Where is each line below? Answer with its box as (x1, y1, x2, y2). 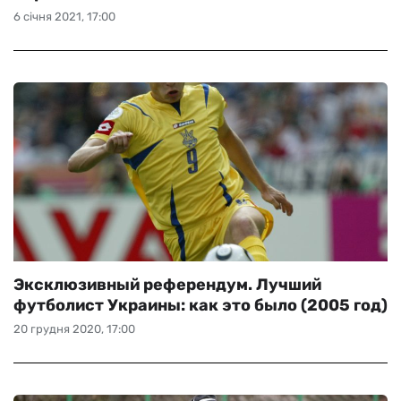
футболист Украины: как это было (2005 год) (13, 295, 388, 315)
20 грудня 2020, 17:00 (13, 322, 135, 336)
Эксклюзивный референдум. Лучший (13, 275, 321, 294)
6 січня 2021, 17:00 (13, 10, 115, 23)
